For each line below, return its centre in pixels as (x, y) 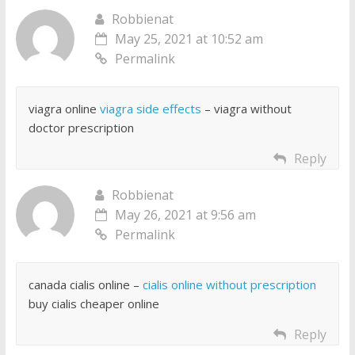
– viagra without (246, 109)
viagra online (64, 109)
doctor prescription (81, 128)
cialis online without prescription (229, 285)
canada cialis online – (85, 285)
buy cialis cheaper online (94, 304)
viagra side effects (150, 109)
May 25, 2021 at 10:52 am (189, 39)
